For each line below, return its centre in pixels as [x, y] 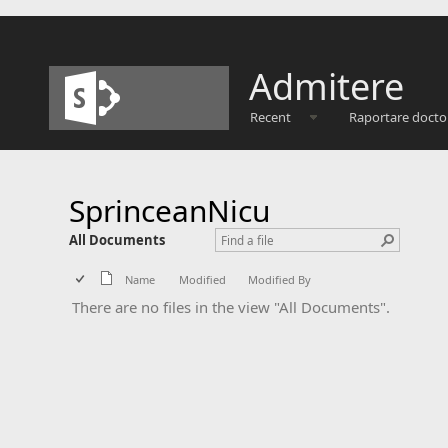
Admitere [326, 86]
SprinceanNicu [169, 210]
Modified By [279, 279]
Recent [270, 117]
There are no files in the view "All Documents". [231, 307]
